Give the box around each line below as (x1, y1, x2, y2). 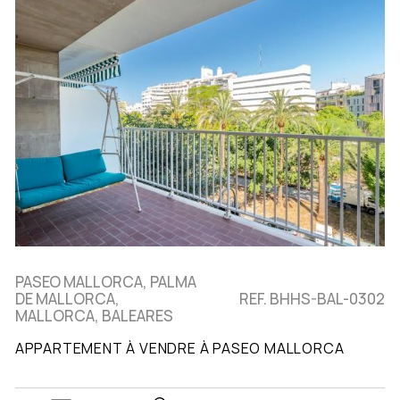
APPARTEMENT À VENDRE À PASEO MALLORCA (14, 337, 345, 358)
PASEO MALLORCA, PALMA (14, 271, 196, 292)
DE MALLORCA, (14, 287, 120, 309)
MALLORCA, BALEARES (14, 304, 173, 326)
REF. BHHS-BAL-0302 (239, 287, 386, 309)
